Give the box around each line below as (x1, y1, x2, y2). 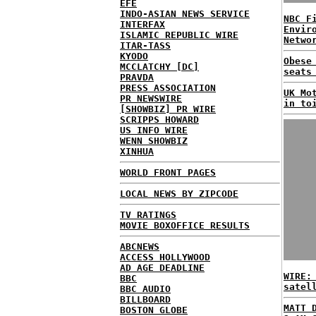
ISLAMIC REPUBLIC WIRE (120, 30, 238, 40)
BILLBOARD (120, 294, 171, 305)
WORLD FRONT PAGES (120, 167, 216, 178)
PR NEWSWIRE (120, 93, 182, 104)
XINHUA (120, 146, 154, 157)
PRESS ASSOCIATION (120, 83, 216, 93)
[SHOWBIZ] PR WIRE (120, 104, 216, 114)
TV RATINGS (120, 209, 176, 220)
